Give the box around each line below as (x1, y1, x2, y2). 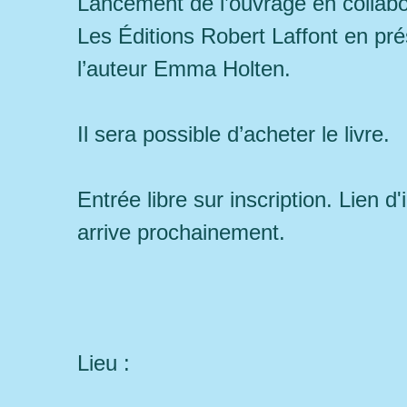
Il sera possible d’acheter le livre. (77, 122, 390, 146)
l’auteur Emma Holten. (77, 56, 291, 81)
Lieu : (77, 351, 130, 375)
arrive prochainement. (77, 220, 285, 244)
